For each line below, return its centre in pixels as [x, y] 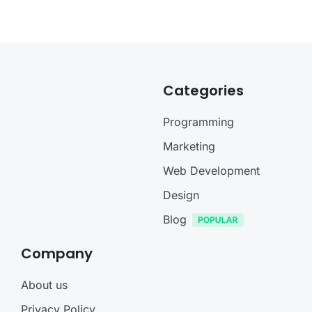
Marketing [189, 147]
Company [57, 254]
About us [44, 285]
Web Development [211, 171]
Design [181, 195]
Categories [203, 91]
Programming [198, 122]
